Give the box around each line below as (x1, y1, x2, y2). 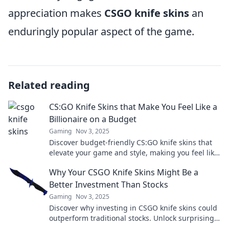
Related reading (8, 78, 90, 92)
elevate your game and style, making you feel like (49, 148, 218, 157)
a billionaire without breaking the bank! (49, 158, 185, 168)
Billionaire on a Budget (49, 113, 136, 125)
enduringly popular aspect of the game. (8, 25, 194, 38)
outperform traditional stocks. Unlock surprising (49, 213, 214, 223)
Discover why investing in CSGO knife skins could (49, 203, 217, 213)
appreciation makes (8, 6, 104, 20)
